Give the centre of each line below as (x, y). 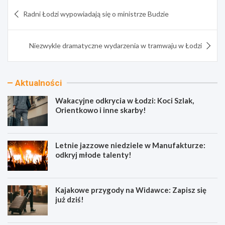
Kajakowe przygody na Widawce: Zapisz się (131, 190)
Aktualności (38, 83)
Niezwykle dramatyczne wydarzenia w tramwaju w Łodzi (116, 45)
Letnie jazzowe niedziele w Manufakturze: (130, 145)
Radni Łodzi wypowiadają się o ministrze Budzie (96, 14)
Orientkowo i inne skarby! (101, 110)
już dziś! (70, 199)
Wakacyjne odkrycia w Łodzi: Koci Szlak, (125, 100)
